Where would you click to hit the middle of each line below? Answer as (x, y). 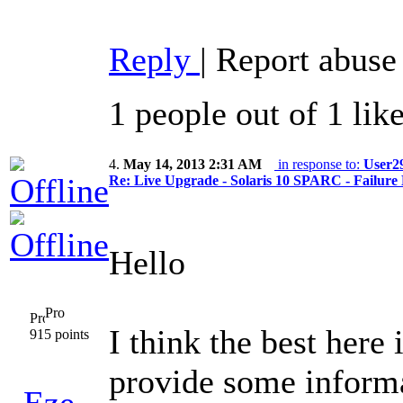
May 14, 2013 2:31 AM (193, 165)
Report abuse (306, 60)
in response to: (319, 165)
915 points (59, 335)
